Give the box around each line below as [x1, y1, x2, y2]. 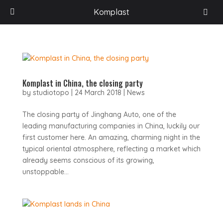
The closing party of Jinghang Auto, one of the [22, 110, 176, 119]
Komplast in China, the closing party [22, 77, 143, 89]
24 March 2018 [74, 88, 121, 97]
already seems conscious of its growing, [22, 156, 154, 165]
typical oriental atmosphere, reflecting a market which [22, 144, 201, 153]
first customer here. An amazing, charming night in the [22, 133, 200, 142]
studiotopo [32, 88, 69, 97]
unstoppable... [22, 167, 69, 176]
